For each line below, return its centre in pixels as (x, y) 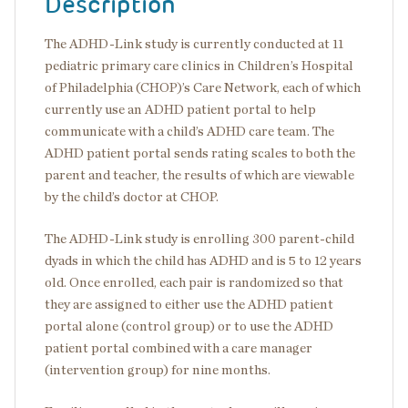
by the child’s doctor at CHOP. (133, 197)
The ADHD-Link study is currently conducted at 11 (194, 44)
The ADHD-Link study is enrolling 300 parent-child (199, 239)
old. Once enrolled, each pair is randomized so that (194, 283)
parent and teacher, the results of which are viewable (199, 175)
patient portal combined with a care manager (178, 348)
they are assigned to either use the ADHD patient (189, 305)
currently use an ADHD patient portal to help (180, 110)
